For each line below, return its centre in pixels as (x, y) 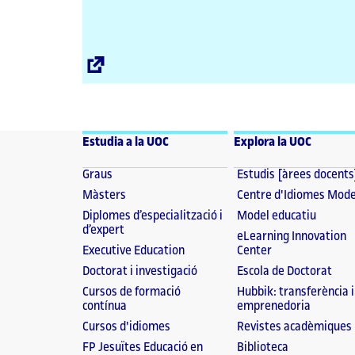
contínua (105, 307)
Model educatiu (276, 216)
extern (121, 77)
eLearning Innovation (291, 237)
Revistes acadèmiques (294, 327)
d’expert (103, 231)
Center (254, 251)
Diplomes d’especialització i (153, 216)
